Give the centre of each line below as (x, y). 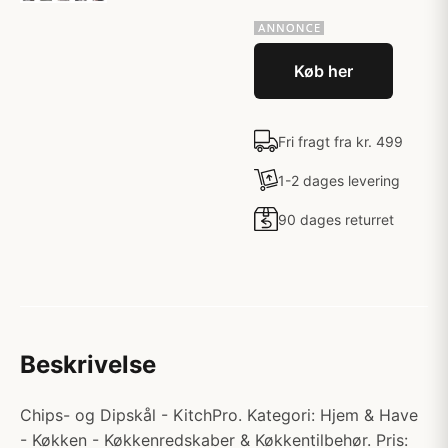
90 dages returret (336, 219)
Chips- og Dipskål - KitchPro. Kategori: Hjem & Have (219, 415)
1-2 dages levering (339, 180)
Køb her (323, 71)
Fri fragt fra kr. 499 (340, 141)
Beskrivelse (88, 364)
